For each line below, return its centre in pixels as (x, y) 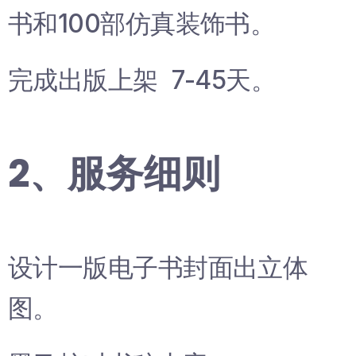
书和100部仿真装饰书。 (142, 24)
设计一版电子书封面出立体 (158, 267)
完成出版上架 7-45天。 (142, 80)
